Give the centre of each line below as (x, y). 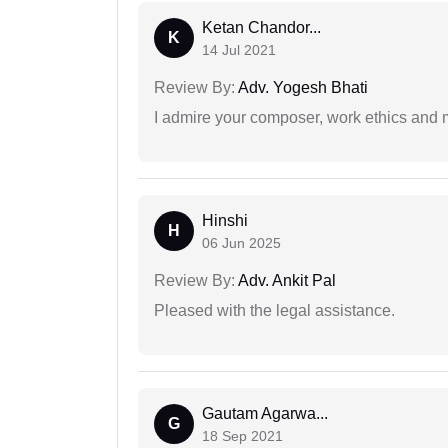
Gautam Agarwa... (265, 414)
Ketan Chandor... (261, 28)
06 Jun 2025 (241, 243)
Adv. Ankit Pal (285, 281)
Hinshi (225, 221)
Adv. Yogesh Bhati (301, 88)
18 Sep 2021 (242, 436)
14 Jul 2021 (239, 50)
